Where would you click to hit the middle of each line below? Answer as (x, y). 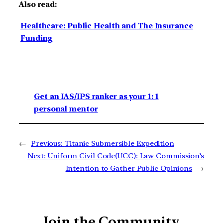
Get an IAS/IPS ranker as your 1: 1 (96, 97)
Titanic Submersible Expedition (119, 144)
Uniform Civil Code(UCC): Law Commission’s (126, 156)
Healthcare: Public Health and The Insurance (107, 26)
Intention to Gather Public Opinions (129, 168)
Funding (37, 38)
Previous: (47, 144)
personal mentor (66, 109)
